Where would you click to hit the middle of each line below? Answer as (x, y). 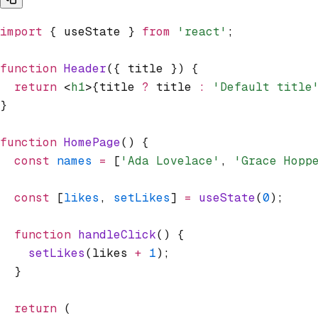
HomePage (89, 142)
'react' (199, 31)
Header (82, 68)
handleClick (114, 234)
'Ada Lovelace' (170, 160)
